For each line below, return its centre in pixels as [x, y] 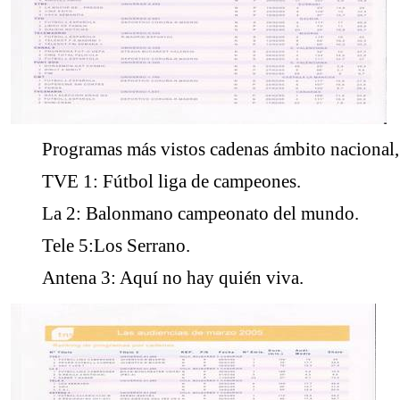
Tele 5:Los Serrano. [116, 246]
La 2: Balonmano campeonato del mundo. [200, 213]
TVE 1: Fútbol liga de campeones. [171, 181]
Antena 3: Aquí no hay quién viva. [173, 278]
